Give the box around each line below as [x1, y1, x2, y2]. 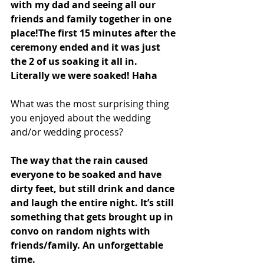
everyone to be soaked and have [11, 167, 164, 181]
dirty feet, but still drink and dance [11, 181, 177, 195]
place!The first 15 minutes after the [11, 26, 178, 39]
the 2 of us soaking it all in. [11, 54, 140, 68]
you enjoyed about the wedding [11, 111, 153, 124]
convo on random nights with [11, 224, 153, 237]
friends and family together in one [11, 12, 174, 25]
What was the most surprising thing [11, 97, 171, 110]
